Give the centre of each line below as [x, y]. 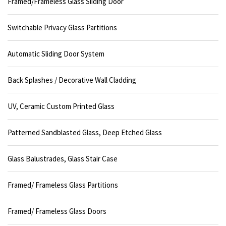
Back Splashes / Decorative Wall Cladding [72, 80]
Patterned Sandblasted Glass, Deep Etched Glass [85, 133]
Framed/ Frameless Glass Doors [57, 211]
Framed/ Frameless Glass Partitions [63, 185]
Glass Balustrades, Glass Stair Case [63, 159]
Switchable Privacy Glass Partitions [62, 28]
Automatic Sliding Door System [56, 54]
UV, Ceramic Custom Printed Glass [61, 106]
